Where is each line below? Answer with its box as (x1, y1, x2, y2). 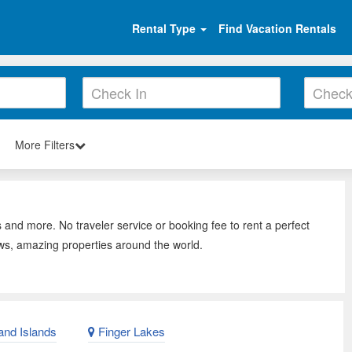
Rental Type (132, 20, 199, 36)
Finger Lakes (95, 323, 165, 340)
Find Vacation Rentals (218, 20, 336, 36)
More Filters (15, 136, 75, 152)
